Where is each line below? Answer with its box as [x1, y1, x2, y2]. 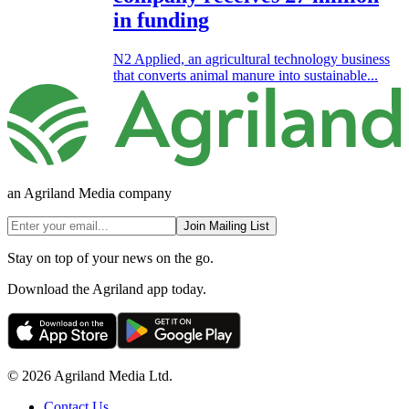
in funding [113, 8, 209, 33]
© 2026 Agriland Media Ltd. [7, 367, 173, 383]
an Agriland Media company [7, 184, 172, 201]
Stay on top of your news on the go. [7, 249, 214, 266]
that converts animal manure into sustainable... [113, 68, 378, 84]
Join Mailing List [184, 218, 269, 233]
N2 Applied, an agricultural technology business [113, 51, 390, 68]
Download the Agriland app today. [7, 280, 206, 297]
